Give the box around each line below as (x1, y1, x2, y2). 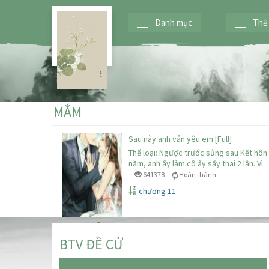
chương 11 (139, 186, 176, 196)
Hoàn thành (178, 170, 216, 179)
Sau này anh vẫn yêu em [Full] (128, 133, 232, 144)
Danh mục (155, 17, 192, 28)
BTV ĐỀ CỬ (59, 235, 123, 253)
